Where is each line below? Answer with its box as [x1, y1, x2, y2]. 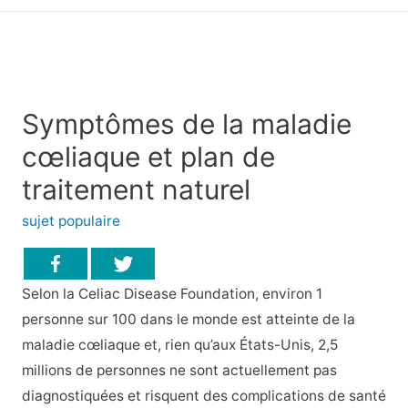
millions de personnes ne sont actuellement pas [21, 361, 337, 379]
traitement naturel [21, 173, 250, 207]
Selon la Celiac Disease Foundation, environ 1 [21, 284, 322, 302]
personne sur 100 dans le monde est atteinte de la [21, 310, 355, 328]
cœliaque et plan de [21, 140, 275, 174]
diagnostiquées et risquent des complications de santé [21, 386, 386, 404]
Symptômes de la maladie [21, 107, 352, 141]
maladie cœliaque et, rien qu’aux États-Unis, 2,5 [21, 335, 338, 353]
